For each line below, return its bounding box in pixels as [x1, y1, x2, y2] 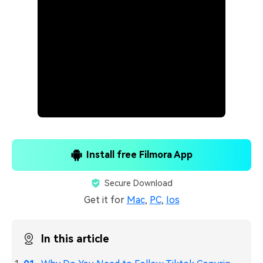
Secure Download [104, 178, 173, 188]
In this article [41, 232, 109, 245]
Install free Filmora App [86, 149, 193, 161]
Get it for [83, 194, 127, 205]
